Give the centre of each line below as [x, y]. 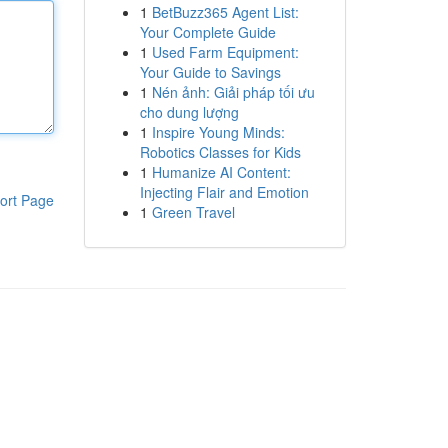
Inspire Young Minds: [218, 132]
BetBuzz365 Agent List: [225, 12]
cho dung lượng [189, 112]
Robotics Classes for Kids [220, 152]
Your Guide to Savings [210, 72]
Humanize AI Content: [221, 172]
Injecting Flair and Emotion [224, 192]
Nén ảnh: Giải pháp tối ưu [233, 92]
